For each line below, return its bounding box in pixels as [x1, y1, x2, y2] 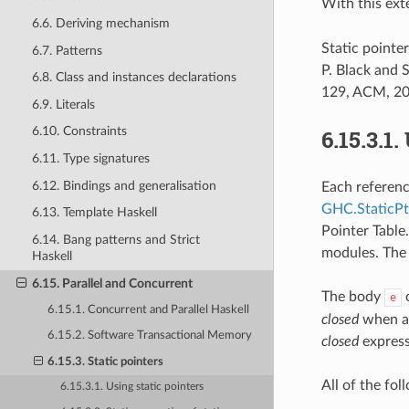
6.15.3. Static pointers [47, 355, 164, 368]
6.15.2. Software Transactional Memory [47, 330, 253, 342]
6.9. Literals [31, 97, 95, 111]
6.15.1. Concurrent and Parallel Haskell [47, 303, 250, 316]
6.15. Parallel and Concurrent [31, 276, 193, 290]
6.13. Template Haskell [31, 205, 157, 220]
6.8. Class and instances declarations [31, 70, 236, 85]
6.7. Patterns [31, 43, 102, 58]
